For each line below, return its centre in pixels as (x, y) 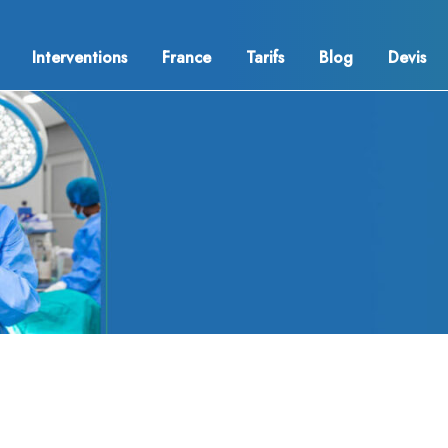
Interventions (79, 57)
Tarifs (265, 57)
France (186, 57)
